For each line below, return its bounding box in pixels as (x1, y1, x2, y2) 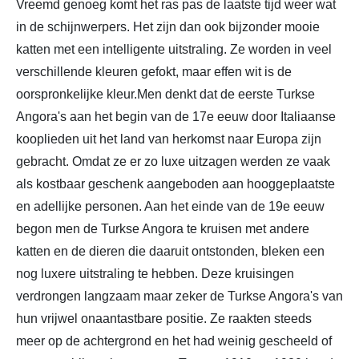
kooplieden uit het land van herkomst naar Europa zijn (16, 131, 321, 146)
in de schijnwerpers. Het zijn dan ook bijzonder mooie (16, 19, 320, 34)
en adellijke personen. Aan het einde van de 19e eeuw (16, 199, 325, 213)
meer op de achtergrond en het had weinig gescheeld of (16, 333, 332, 348)
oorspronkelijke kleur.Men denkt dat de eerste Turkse (16, 87, 315, 101)
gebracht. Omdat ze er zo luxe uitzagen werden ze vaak (16, 154, 330, 168)
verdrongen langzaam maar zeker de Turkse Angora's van (16, 288, 343, 303)
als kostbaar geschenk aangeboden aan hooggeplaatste (16, 176, 335, 191)
